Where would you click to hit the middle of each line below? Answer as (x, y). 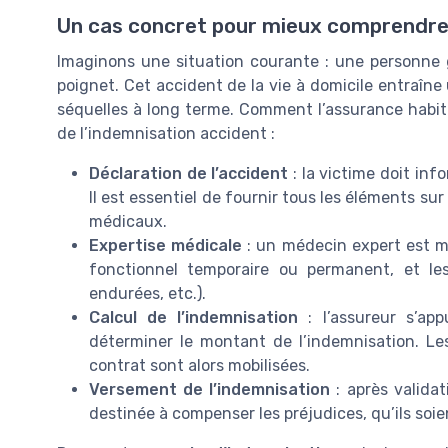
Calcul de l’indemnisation (194, 318)
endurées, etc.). (147, 294)
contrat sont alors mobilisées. (199, 366)
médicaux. (128, 222)
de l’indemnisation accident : (166, 134)
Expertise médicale (166, 246)
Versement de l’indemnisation (210, 390)
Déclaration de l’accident (189, 174)
